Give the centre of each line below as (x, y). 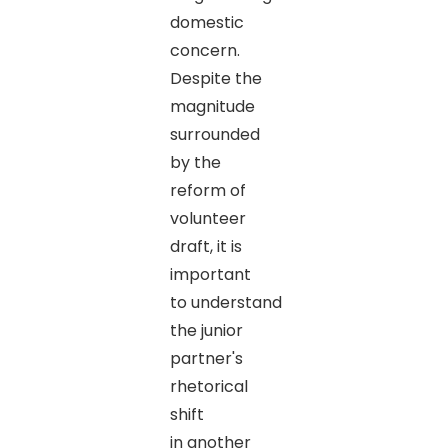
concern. (204, 50)
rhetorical (208, 386)
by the (195, 162)
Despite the (215, 78)
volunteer (207, 218)
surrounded (214, 134)
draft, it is (205, 246)
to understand (225, 302)
